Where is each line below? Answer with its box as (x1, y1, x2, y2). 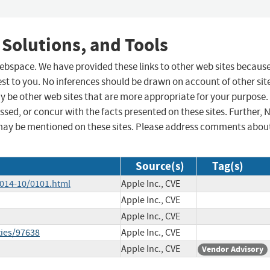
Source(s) (136, 159, 184, 174)
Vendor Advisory (202, 243, 263, 256)
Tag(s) (212, 159, 243, 174)
